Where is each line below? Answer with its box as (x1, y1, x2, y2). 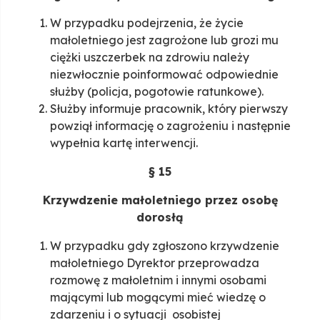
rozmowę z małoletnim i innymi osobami (50, 273, 266, 288)
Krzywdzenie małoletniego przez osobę (42, 193, 278, 208)
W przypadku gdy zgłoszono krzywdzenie (50, 239, 279, 254)
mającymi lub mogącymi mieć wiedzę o (50, 290, 266, 305)
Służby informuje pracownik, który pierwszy (50, 101, 288, 116)
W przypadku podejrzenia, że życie (50, 16, 244, 31)
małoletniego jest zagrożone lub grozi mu (50, 33, 279, 48)
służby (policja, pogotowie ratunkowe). (50, 84, 264, 99)
